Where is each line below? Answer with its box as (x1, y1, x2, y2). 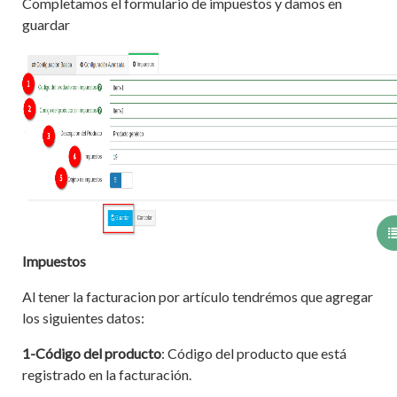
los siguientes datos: (22, 308, 144, 326)
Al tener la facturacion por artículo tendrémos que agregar (22, 287, 373, 305)
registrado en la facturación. (22, 365, 191, 383)
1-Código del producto (22, 344, 161, 362)
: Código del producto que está (161, 344, 346, 362)
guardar (22, 15, 70, 33)
